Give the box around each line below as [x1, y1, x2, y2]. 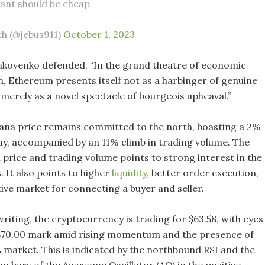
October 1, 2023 [63, 28, 135, 40]
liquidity [112, 167, 147, 179]
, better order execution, [147, 167, 258, 179]
